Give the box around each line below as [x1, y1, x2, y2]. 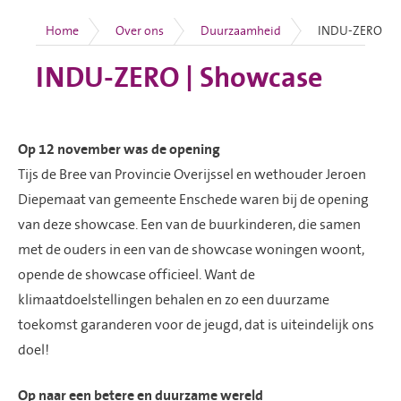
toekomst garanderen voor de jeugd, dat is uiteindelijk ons [18, 316, 374, 333]
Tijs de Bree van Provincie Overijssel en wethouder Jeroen [18, 166, 366, 183]
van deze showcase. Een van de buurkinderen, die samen [18, 216, 361, 233]
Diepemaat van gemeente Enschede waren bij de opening [18, 191, 369, 208]
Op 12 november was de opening [18, 141, 220, 158]
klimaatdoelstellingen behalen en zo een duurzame [18, 291, 329, 308]
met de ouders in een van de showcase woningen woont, [18, 241, 364, 258]
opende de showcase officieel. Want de [18, 266, 255, 283]
